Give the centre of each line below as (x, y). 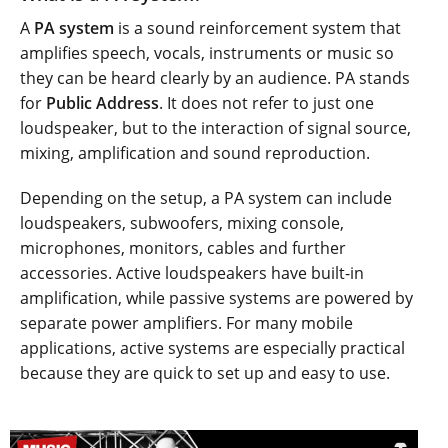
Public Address (102, 102)
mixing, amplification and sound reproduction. (195, 152)
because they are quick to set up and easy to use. (205, 372)
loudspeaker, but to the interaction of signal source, (215, 127)
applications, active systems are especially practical (212, 347)
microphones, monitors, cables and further (183, 247)
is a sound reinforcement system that (257, 27)
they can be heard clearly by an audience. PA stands (215, 77)
